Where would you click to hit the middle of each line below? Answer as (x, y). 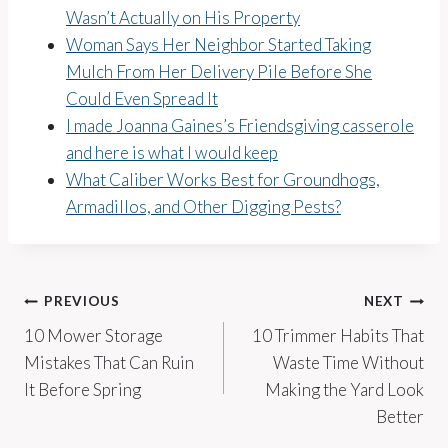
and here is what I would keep (172, 152)
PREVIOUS (82, 301)
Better (400, 416)
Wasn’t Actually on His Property (183, 17)
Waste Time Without (348, 362)
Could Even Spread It (142, 98)
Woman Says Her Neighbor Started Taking (218, 44)
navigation (95, 348)
